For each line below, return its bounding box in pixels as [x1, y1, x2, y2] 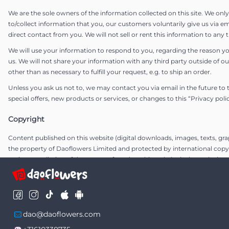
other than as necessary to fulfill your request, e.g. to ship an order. [8, 68, 212, 76]
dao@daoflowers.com [23, 209, 101, 219]
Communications [8, 197, 71, 206]
